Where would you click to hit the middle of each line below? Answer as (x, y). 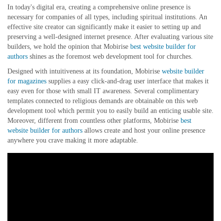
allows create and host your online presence (144, 130)
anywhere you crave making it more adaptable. (73, 140)
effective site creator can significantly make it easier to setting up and (104, 27)
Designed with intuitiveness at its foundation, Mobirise (85, 71)
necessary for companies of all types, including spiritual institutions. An (107, 17)
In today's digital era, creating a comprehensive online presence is (99, 7)
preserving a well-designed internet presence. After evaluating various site (110, 37)
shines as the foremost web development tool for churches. (110, 56)
